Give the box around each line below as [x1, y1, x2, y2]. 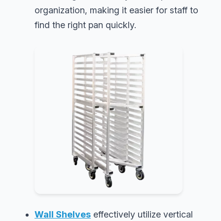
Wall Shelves [35, 209, 91, 220]
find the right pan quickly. [35, 19, 136, 30]
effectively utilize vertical [91, 209, 193, 220]
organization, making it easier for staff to [35, 4, 198, 15]
